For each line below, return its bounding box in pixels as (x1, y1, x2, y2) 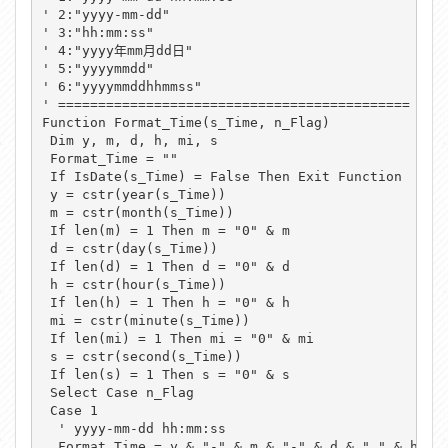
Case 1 (41, 402, 98, 418)
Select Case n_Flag (41, 384, 194, 400)
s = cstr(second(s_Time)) (41, 348, 242, 364)
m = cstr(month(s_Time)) (41, 204, 234, 220)
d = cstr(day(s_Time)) (41, 240, 218, 256)
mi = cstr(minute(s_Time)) (41, 312, 250, 328)
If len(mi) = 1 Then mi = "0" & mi (41, 330, 314, 346)
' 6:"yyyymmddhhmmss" (41, 78, 210, 94)
